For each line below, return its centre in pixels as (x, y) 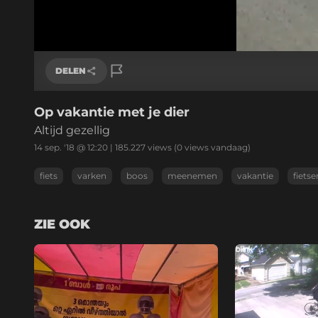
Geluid (89, 55)
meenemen (192, 175)
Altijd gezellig (72, 130)
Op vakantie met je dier (112, 112)
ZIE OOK (62, 224)
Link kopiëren (91, 112)
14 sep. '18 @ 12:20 (71, 147)
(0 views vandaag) (211, 147)
